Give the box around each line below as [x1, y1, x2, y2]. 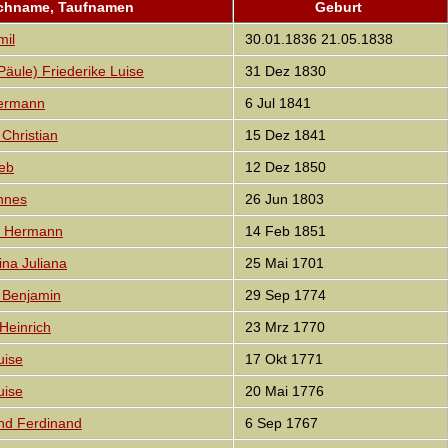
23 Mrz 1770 [240, 319, 325, 336]
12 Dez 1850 [240, 159, 326, 176]
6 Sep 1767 [240, 415, 318, 432]
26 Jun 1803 [240, 191, 324, 208]
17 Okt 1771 [240, 351, 323, 368]
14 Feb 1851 [240, 223, 326, 240]
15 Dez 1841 [240, 127, 326, 144]
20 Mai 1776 [240, 383, 324, 400]
